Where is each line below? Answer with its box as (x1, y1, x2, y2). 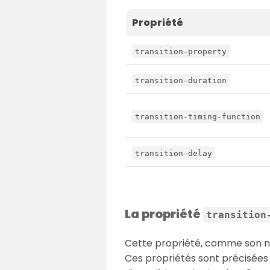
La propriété (125, 205, 203, 222)
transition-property (135, 46, 227, 56)
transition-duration (135, 75, 227, 85)
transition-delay (135, 148, 212, 158)
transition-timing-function (135, 111, 260, 121)
